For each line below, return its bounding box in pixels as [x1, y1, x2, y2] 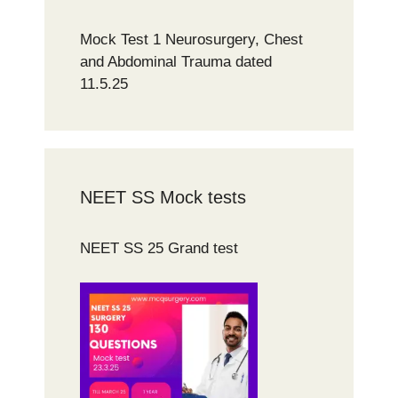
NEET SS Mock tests [80, 187, 246, 207]
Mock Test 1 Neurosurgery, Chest [80, 31, 303, 48]
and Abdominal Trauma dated [80, 53, 272, 70]
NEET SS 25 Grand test [80, 240, 243, 257]
